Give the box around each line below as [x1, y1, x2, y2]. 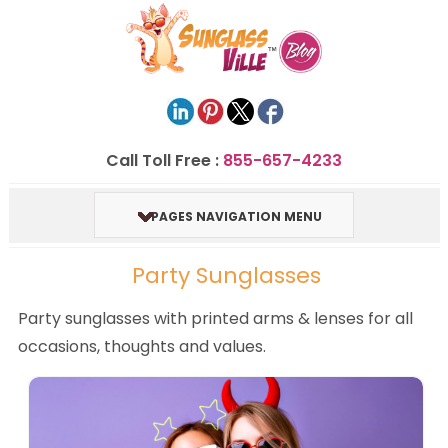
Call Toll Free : [105, 149, 223, 173]
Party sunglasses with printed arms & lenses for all [18, 307, 413, 331]
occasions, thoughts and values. [18, 335, 266, 359]
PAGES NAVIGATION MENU [150, 208, 322, 226]
